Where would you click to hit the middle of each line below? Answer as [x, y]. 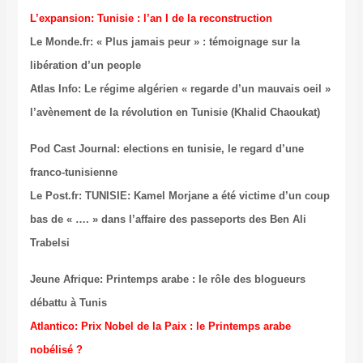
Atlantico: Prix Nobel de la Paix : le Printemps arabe [160, 327]
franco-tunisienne [73, 173]
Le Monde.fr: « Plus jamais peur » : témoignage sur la [164, 42]
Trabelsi [49, 243]
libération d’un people [85, 66]
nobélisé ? [56, 350]
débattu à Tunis [68, 303]
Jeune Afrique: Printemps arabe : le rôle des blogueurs [167, 280]
